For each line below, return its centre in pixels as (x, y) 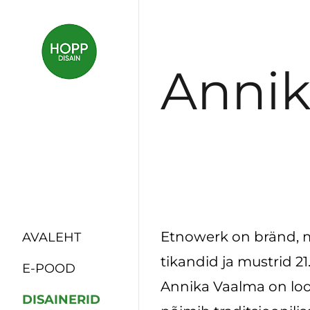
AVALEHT (52, 238)
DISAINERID (61, 300)
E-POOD (49, 269)
